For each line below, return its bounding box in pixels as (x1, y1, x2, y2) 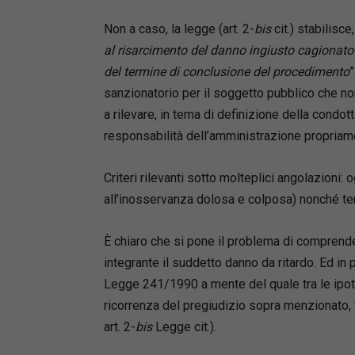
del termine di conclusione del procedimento (103, 63, 349, 79)
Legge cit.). (151, 319, 216, 334)
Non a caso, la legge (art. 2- (103, 21, 254, 36)
